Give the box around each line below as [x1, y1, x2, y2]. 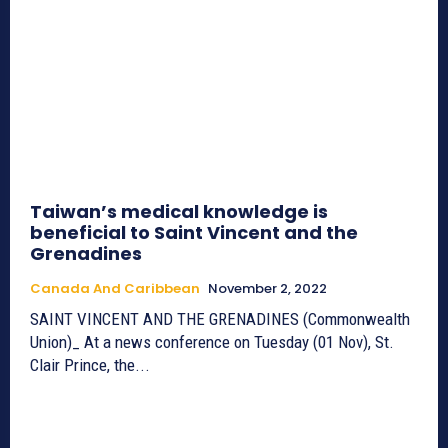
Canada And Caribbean [30, 279, 200, 299]
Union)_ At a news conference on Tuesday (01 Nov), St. [30, 332, 394, 353]
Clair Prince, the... [30, 355, 150, 376]
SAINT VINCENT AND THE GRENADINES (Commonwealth [30, 309, 410, 330]
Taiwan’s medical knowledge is [30, 199, 328, 225]
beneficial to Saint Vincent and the [30, 220, 358, 246]
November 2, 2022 [208, 279, 327, 299]
